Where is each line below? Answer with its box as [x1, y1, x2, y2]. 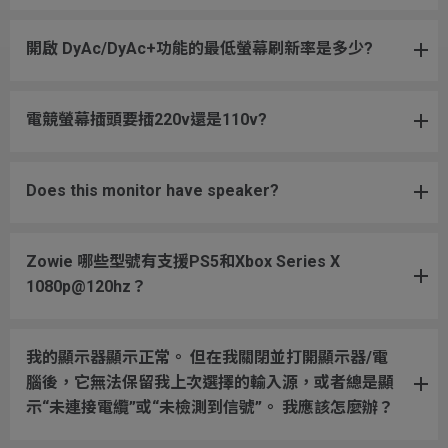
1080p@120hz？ [26, 276, 147, 296]
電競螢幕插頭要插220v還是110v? [26, 109, 267, 129]
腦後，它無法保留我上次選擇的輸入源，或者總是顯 [26, 372, 394, 392]
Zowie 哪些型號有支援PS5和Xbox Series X [26, 251, 340, 271]
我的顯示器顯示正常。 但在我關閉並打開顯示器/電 [26, 347, 388, 367]
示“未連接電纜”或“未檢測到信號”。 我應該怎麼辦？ [26, 397, 394, 417]
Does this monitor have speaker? [26, 180, 279, 200]
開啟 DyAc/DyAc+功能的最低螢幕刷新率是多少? [26, 38, 373, 58]
